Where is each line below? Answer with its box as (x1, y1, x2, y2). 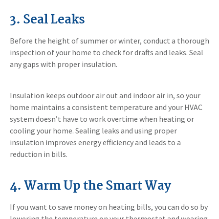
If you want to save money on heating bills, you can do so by (10, 202, 208, 212)
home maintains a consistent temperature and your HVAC (10, 102, 202, 112)
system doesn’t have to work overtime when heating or (10, 114, 194, 124)
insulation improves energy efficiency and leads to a (10, 137, 181, 148)
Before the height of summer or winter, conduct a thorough (10, 36, 209, 46)
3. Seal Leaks (10, 10, 85, 30)
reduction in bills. (10, 149, 67, 159)
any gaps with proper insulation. (10, 59, 117, 69)
